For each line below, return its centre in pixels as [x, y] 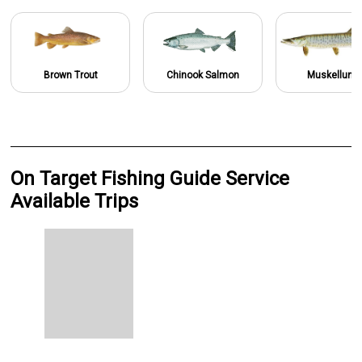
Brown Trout [70, 75]
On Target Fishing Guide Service [150, 178]
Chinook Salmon [203, 75]
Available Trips [75, 201]
